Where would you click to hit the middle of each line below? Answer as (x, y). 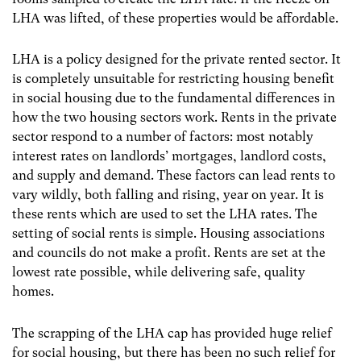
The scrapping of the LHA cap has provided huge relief (172, 333)
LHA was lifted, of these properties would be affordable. (175, 19)
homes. (33, 292)
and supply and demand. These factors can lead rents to (174, 176)
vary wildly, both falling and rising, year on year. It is (168, 195)
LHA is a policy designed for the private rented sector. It (176, 60)
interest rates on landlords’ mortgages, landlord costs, (169, 156)
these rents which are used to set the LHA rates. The (165, 214)
